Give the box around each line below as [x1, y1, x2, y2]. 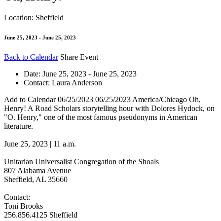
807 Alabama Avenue [4, 166, 71, 175]
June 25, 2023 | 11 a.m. [4, 139, 76, 148]
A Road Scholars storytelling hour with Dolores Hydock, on [28, 104, 215, 112]
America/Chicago [132, 95, 187, 104]
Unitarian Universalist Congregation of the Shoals [4, 157, 159, 166]
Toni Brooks [4, 201, 43, 210]
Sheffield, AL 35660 [4, 175, 68, 184]
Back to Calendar [4, 52, 58, 61]
